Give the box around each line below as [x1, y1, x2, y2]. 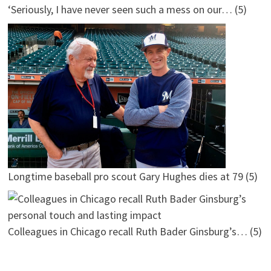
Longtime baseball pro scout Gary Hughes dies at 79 [7, 169, 243, 183]
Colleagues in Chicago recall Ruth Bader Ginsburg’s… [7, 224, 247, 238]
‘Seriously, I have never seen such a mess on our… [7, 2, 232, 16]
